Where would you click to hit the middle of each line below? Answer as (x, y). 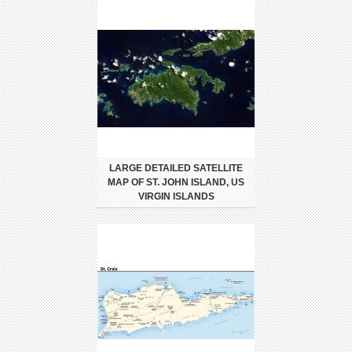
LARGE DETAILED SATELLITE (176, 168)
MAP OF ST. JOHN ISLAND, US (176, 182)
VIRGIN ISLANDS (176, 196)
